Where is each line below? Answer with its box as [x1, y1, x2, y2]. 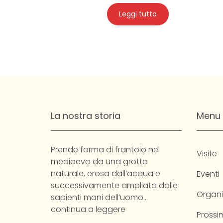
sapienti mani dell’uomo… [51, 192, 148, 204]
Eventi [196, 168, 220, 180]
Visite [196, 148, 217, 160]
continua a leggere [51, 204, 125, 216]
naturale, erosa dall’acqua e [51, 168, 160, 180]
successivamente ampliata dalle [51, 180, 178, 192]
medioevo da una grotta [51, 156, 148, 168]
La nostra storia [51, 110, 120, 122]
